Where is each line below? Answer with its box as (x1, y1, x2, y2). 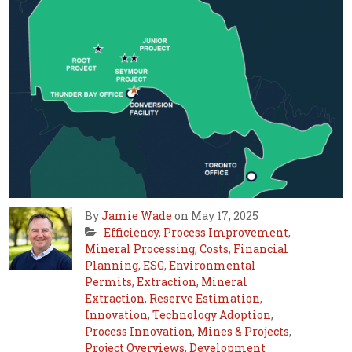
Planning (85, 257, 138, 273)
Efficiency (104, 224, 159, 240)
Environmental (169, 257, 256, 273)
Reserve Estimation (149, 290, 260, 306)
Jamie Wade (101, 207, 172, 223)
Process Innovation (85, 323, 192, 339)
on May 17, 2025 (172, 207, 258, 223)
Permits (85, 273, 132, 289)
